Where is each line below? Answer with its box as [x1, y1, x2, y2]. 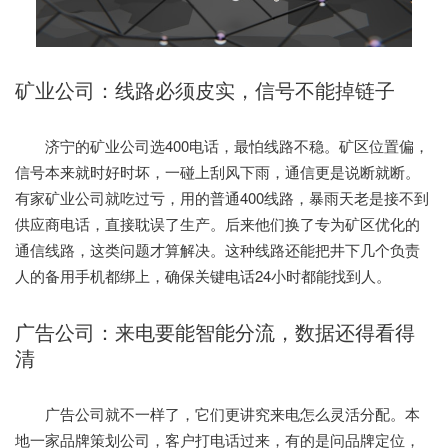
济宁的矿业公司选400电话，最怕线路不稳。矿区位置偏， [15, 134, 429, 156]
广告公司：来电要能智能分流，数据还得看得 [15, 316, 415, 346]
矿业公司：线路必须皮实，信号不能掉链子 [15, 74, 395, 104]
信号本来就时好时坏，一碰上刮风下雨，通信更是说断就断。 [15, 160, 420, 182]
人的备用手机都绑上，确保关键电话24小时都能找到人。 [15, 264, 391, 286]
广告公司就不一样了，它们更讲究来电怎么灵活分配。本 [15, 402, 420, 424]
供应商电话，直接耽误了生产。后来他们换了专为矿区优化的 [15, 212, 420, 234]
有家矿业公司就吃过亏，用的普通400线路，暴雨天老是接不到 [15, 186, 429, 208]
